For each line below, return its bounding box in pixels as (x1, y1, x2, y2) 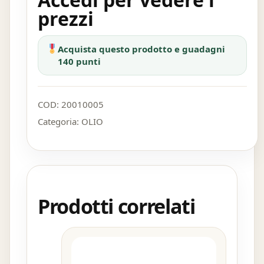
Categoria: (38, 115, 81, 127)
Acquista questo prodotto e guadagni (58, 43, 226, 55)
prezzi (38, 6, 94, 31)
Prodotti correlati (38, 193, 195, 220)
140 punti (58, 55, 101, 67)
